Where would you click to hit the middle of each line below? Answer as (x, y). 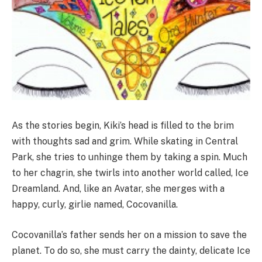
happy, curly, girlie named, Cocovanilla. (95, 205)
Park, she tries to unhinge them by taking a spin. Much (130, 157)
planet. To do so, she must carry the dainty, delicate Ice (131, 251)
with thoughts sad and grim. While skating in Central (125, 142)
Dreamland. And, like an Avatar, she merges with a (118, 189)
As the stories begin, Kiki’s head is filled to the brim (123, 126)
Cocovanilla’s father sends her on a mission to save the (129, 235)
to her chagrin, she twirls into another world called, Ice (130, 173)
